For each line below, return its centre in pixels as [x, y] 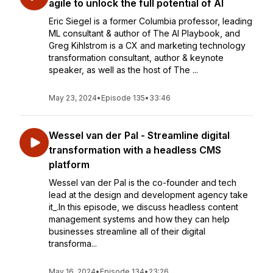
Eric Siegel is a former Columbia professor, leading [151, 21]
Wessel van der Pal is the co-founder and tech [143, 183]
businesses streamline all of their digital [127, 231]
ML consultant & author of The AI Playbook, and [144, 33]
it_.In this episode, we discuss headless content [144, 207]
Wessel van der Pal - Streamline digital [139, 135]
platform [69, 165]
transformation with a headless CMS [135, 150]
